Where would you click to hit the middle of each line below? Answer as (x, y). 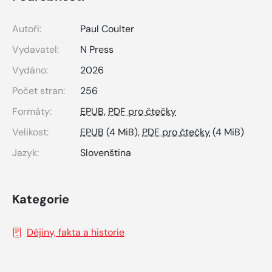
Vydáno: (30, 70)
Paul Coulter (107, 29)
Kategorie (41, 199)
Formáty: (32, 112)
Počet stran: (39, 91)
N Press (97, 50)
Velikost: (30, 132)
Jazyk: (25, 153)
